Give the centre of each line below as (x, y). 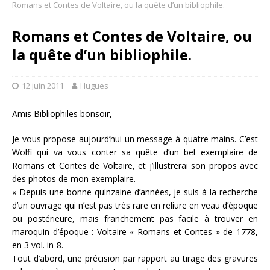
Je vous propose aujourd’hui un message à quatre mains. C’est (135, 139)
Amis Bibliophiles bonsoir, (62, 114)
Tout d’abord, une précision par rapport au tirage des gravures (135, 258)
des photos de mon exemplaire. (74, 179)
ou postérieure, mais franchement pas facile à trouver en (135, 218)
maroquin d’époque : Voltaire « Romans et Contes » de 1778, (135, 232)
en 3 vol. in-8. (38, 245)
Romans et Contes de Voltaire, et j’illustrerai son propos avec (135, 165)
